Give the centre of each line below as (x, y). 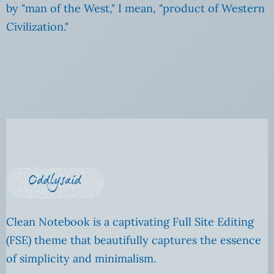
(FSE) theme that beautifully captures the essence (134, 240)
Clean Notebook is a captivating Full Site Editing (130, 222)
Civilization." (37, 27)
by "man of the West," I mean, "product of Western (135, 9)
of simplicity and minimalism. (81, 259)
